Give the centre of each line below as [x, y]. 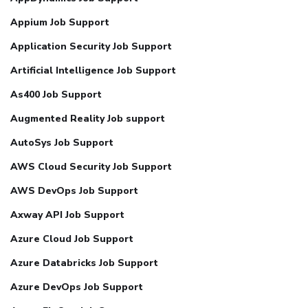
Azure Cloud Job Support [72, 239]
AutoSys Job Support [62, 143]
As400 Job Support [56, 95]
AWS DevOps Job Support [74, 191]
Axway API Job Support [67, 215]
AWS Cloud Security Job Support [91, 167]
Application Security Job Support [91, 47]
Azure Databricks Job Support [84, 263]
